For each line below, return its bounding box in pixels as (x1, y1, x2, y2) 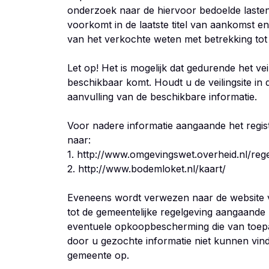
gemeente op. (67, 249, 129, 261)
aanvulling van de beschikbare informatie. (67, 91, 257, 103)
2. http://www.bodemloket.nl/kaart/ (67, 163, 226, 175)
